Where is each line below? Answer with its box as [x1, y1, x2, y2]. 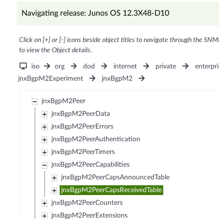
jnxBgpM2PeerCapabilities [51, 161, 130, 169]
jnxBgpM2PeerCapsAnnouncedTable [61, 174, 170, 181]
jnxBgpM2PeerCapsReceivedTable [61, 187, 162, 194]
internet [113, 63, 137, 70]
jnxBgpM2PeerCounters [51, 199, 123, 207]
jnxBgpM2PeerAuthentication [51, 136, 141, 143]
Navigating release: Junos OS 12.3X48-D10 [21, 9, 169, 18]
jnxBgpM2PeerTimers [51, 149, 115, 156]
